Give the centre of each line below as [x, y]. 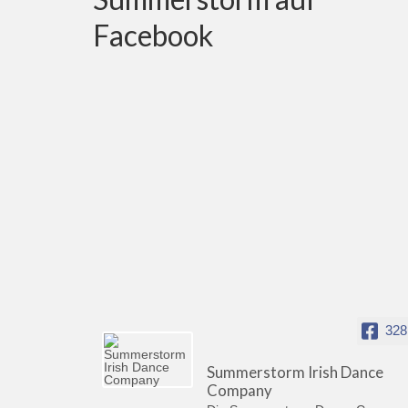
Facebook [153, 35]
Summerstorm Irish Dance [295, 372]
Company [240, 390]
